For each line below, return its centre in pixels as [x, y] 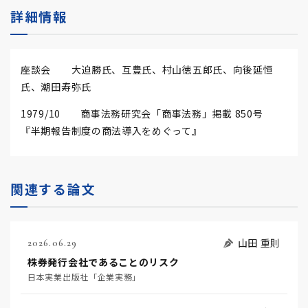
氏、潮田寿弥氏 [56, 87]
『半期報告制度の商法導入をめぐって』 [111, 131]
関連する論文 [53, 189]
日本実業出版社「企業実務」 [85, 277]
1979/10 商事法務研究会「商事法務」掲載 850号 [152, 113]
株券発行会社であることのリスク [103, 262]
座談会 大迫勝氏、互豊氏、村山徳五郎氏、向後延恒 [147, 69]
